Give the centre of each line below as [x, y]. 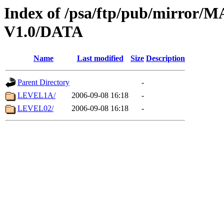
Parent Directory [43, 82]
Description [165, 58]
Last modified [100, 58]
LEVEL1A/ [36, 95]
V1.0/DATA [43, 31]
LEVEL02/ [35, 108]
